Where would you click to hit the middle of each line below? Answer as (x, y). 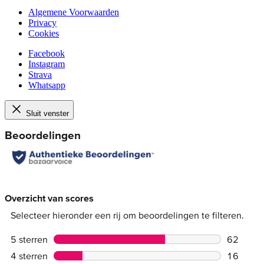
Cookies (44, 33)
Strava (40, 74)
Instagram (47, 64)
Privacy (42, 22)
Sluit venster (47, 113)
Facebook (47, 53)
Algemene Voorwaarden (74, 12)
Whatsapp (47, 85)
